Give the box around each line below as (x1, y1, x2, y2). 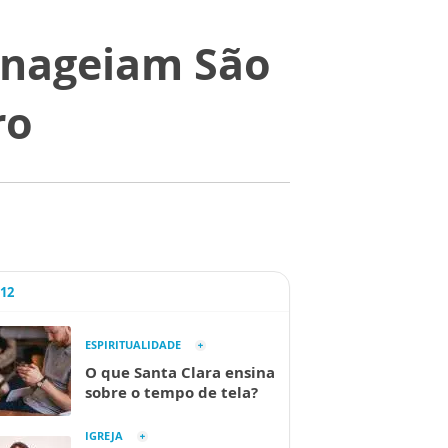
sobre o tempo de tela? (85, 382, 258, 402)
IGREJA (85, 428, 123, 443)
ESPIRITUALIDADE (85, 337, 181, 352)
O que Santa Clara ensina (85, 362, 275, 382)
